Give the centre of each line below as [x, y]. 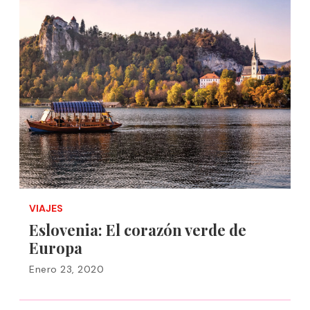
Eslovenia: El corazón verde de [138, 230]
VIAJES [46, 208]
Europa [56, 248]
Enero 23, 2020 [66, 269]
